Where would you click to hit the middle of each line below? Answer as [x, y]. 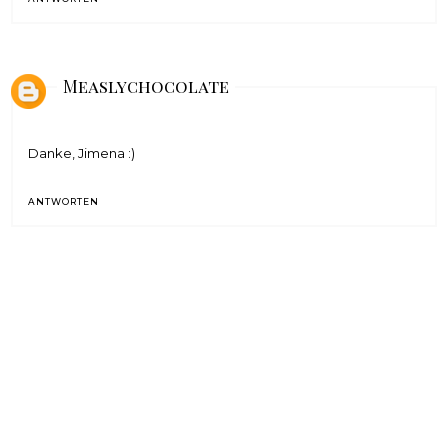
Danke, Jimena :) [82, 152]
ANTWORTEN [64, 201]
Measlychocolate [146, 85]
